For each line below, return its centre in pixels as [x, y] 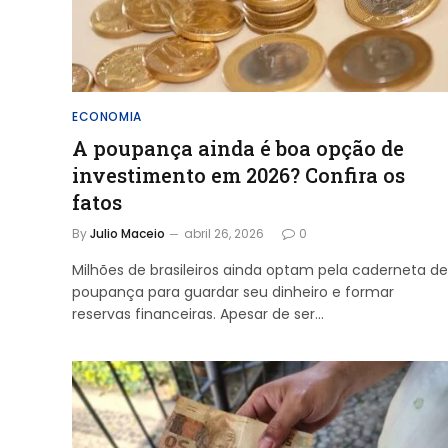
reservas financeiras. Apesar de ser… [198, 313]
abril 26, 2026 [224, 233]
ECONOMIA [107, 116]
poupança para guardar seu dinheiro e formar [233, 291]
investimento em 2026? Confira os [238, 174]
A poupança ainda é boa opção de [238, 147]
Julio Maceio [127, 233]
